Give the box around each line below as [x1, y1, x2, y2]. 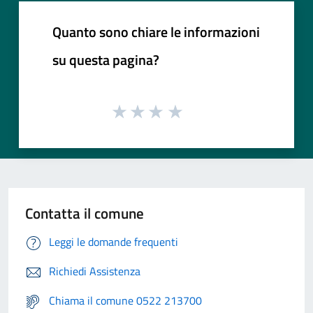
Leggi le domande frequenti [49, 233, 178, 251]
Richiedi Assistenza [49, 263, 140, 280]
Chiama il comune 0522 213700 [49, 292, 202, 310]
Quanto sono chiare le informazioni [52, 20, 260, 43]
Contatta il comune [25, 202, 144, 225]
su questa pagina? [52, 48, 159, 71]
